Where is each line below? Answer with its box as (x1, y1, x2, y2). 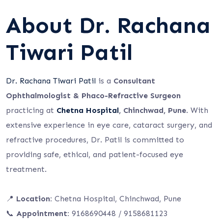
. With (186, 106, 208, 115)
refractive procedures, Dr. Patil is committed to (6, 135, 184, 144)
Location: (16, 194, 52, 203)
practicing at (6, 106, 56, 115)
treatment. (6, 165, 47, 174)
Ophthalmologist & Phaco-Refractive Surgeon (6, 91, 181, 100)
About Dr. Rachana (6, 12, 211, 39)
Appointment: (16, 209, 69, 218)
